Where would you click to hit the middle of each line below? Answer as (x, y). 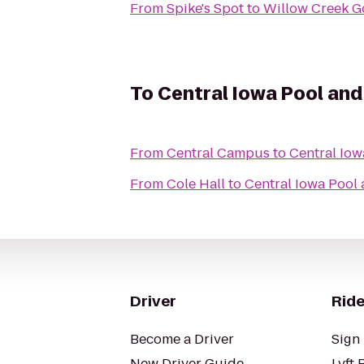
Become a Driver (182, 339)
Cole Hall (196, 184)
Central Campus (218, 153)
